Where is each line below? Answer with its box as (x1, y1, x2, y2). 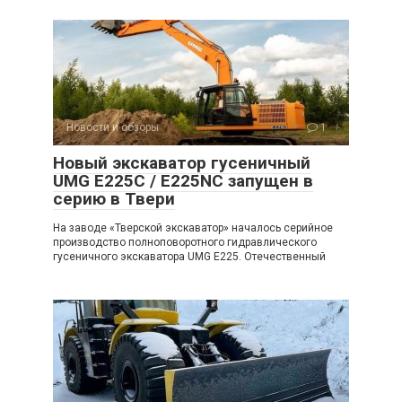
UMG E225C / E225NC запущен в (53, 170, 313, 192)
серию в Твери (53, 188, 175, 210)
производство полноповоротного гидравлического (53, 236, 317, 249)
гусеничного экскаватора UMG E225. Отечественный (53, 250, 326, 264)
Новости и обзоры (66, 121, 159, 135)
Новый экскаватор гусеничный (53, 153, 310, 174)
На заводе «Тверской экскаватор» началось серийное (53, 222, 333, 235)
